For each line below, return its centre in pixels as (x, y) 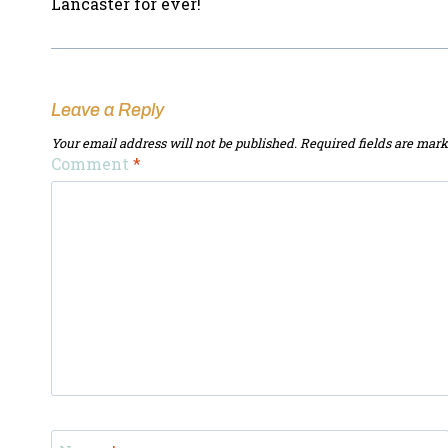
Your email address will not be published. (174, 143)
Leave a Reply (107, 109)
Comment (92, 164)
